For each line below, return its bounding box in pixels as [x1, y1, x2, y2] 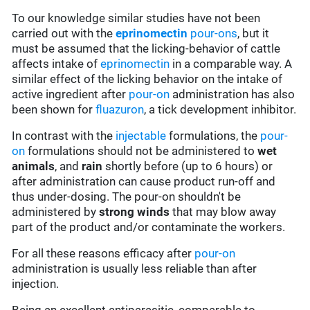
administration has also [170, 87, 295, 102]
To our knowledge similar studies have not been [12, 11, 261, 26]
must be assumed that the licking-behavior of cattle [12, 42, 281, 56]
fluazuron [95, 102, 145, 117]
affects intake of [12, 57, 101, 71]
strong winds [99, 205, 170, 219]
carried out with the [12, 26, 116, 41]
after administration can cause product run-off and [12, 174, 276, 189]
